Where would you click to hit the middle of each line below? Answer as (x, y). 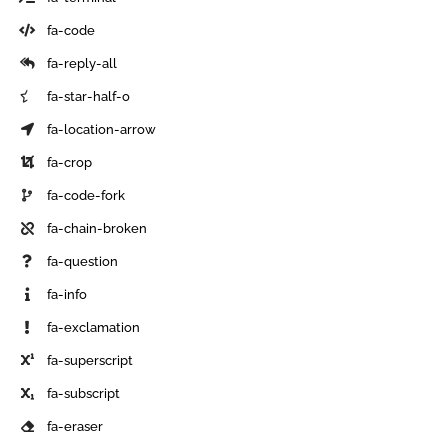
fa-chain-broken (97, 228)
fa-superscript (90, 360)
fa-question (83, 261)
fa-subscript (84, 393)
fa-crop (70, 162)
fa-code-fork (86, 195)
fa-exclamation (94, 327)
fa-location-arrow (102, 129)
